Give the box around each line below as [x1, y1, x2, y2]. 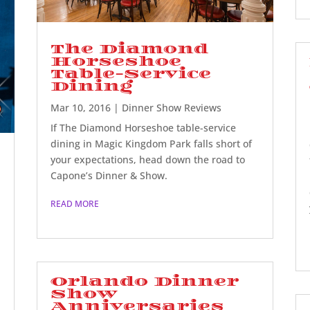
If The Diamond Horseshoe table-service [51, 121, 237, 135]
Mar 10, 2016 [51, 101, 111, 115]
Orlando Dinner [51, 273, 239, 289]
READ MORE [51, 198, 100, 210]
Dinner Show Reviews [122, 101, 222, 115]
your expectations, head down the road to [51, 153, 246, 167]
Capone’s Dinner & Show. [51, 169, 168, 183]
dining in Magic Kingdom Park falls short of [51, 137, 253, 151]
